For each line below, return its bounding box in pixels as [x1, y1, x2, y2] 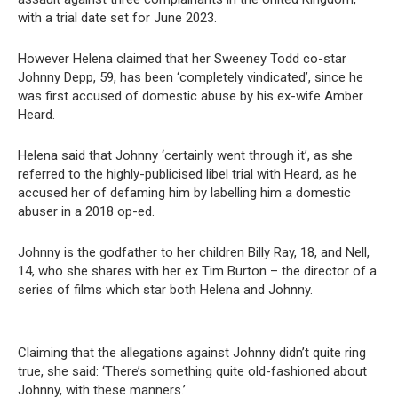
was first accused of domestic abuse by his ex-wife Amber [18, 88, 363, 105]
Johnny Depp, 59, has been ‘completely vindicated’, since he [18, 69, 363, 86]
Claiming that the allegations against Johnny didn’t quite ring [18, 345, 366, 362]
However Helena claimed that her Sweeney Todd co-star [18, 51, 346, 68]
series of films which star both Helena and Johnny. [18, 282, 313, 298]
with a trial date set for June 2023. [18, 10, 217, 27]
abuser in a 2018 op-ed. [18, 203, 155, 220]
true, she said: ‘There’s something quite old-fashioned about [18, 363, 367, 380]
